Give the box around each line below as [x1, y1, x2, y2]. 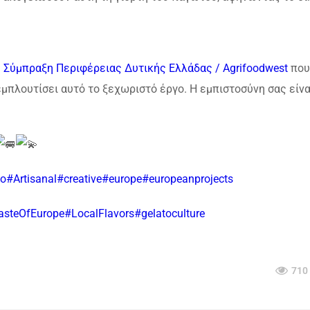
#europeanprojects [142, 172, 233, 186]
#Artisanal [6, 172, 57, 186]
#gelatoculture [134, 207, 205, 221]
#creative [57, 172, 102, 186]
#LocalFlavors [64, 207, 134, 221]
